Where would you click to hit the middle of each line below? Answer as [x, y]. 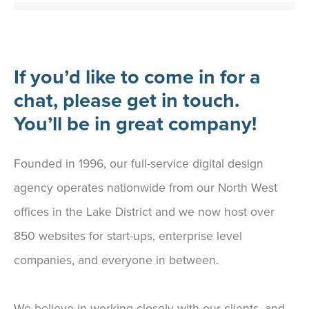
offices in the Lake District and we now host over [144, 212]
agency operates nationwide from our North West [146, 188]
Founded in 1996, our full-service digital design [139, 164]
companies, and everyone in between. [116, 261]
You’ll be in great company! [135, 124]
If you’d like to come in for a [137, 78]
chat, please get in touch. [127, 101]
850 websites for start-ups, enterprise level [128, 237]
